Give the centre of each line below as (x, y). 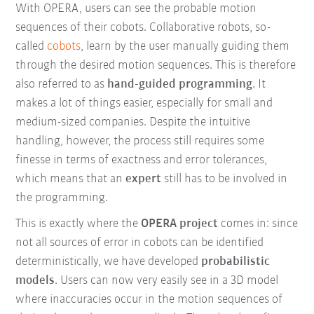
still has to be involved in (225, 179)
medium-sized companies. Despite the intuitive (133, 123)
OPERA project (180, 224)
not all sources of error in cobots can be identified (140, 243)
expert (144, 179)
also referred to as (62, 85)
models (35, 281)
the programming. (62, 198)
